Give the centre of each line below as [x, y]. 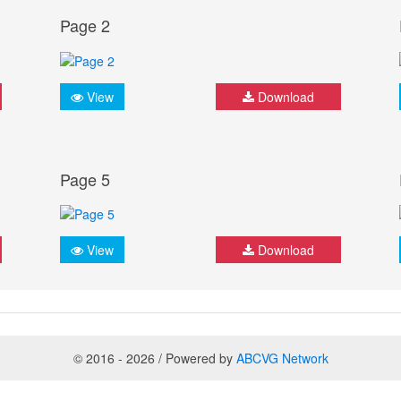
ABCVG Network [282, 358]
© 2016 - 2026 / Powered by [154, 358]
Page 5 [85, 179]
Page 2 [85, 26]
